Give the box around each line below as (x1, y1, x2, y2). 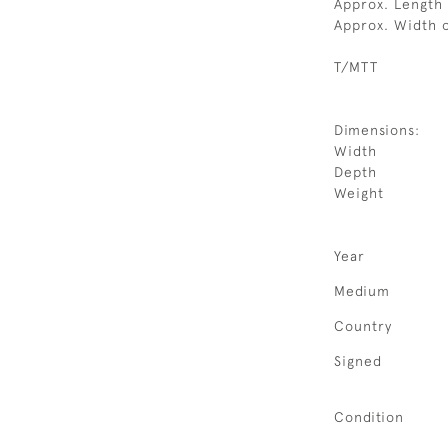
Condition (334, 409, 404, 425)
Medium (334, 283, 390, 299)
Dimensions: (334, 122, 420, 138)
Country (334, 318, 392, 334)
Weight (334, 185, 384, 201)
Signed (334, 353, 382, 369)
